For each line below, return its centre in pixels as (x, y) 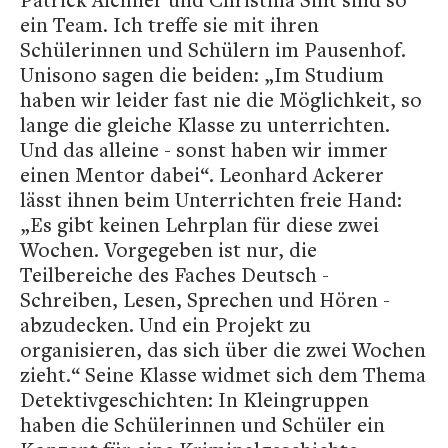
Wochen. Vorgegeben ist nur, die (168, 249)
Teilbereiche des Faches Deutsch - (174, 274)
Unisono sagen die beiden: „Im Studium (202, 74)
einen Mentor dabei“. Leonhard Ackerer (202, 174)
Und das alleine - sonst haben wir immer (204, 149)
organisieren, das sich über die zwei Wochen (223, 349)
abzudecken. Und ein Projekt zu (165, 324)
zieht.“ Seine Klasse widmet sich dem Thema (223, 374)
